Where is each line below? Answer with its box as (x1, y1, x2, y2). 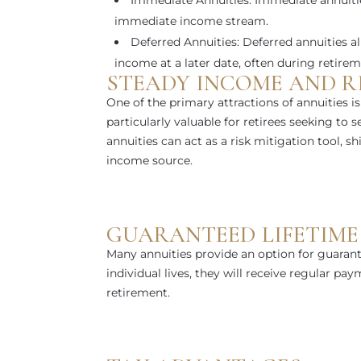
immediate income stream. (114, 14, 268, 28)
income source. (106, 153, 193, 168)
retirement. (106, 285, 170, 300)
